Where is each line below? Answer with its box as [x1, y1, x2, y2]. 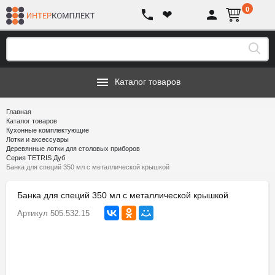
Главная [6, 108, 31, 115]
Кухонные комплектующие [6, 126, 89, 134]
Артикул [17, 209, 48, 218]
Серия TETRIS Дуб [6, 154, 65, 161]
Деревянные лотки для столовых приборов [6, 145, 140, 152]
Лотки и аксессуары [6, 136, 69, 143]
